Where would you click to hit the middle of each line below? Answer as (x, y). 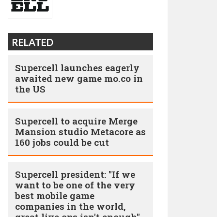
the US (30, 89)
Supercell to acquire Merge (76, 121)
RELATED (32, 42)
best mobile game (55, 195)
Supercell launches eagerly (77, 68)
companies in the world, (70, 206)
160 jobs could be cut (62, 142)
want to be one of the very (75, 185)
